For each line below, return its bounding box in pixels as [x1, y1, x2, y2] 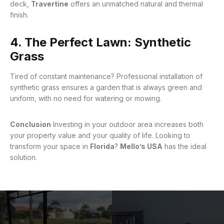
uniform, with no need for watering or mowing [10, 94, 160, 102]
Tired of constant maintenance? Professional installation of [10, 72, 202, 80]
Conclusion [10, 120, 51, 128]
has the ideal [162, 142, 206, 150]
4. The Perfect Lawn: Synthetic [10, 35, 191, 49]
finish [10, 10, 27, 19]
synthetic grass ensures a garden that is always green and [10, 83, 202, 91]
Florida [90, 142, 114, 150]
